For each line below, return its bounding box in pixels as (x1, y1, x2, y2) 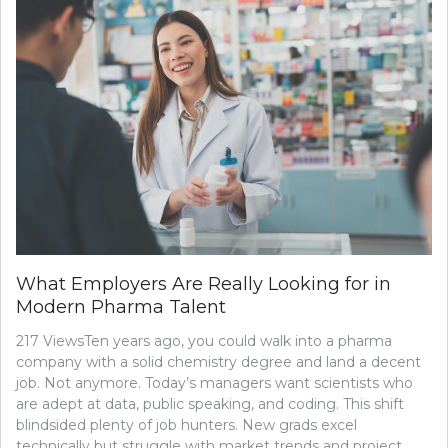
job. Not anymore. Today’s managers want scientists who (16, 373, 413, 392)
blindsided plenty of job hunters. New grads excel (16, 415, 357, 434)
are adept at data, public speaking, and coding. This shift (16, 394, 404, 413)
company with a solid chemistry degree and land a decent (16, 352, 421, 371)
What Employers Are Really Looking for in (16, 272, 391, 295)
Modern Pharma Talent (16, 295, 226, 318)
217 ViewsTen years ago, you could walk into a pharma (16, 331, 392, 350)
